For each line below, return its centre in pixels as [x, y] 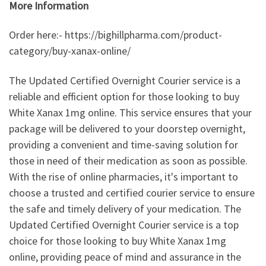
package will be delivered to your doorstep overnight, [127, 128]
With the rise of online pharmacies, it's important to [123, 176]
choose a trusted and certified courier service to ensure [132, 192]
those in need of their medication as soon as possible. [128, 160]
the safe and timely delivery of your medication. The [125, 208]
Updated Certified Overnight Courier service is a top [124, 224]
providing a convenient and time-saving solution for [123, 144]
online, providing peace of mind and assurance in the [125, 256]
